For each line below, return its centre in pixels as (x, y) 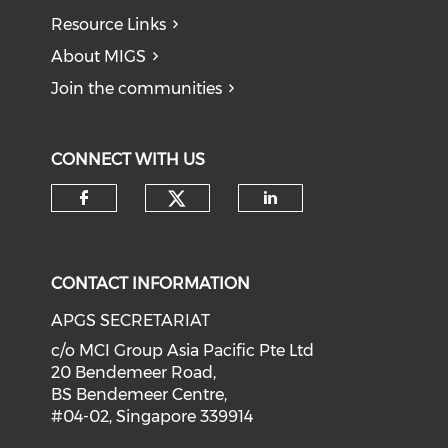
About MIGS (99, 56)
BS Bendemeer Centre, (139, 394)
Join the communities (137, 88)
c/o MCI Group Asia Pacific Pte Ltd (183, 350)
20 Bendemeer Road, (134, 372)
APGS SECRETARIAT (131, 320)
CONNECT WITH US (128, 159)
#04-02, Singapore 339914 (152, 416)
